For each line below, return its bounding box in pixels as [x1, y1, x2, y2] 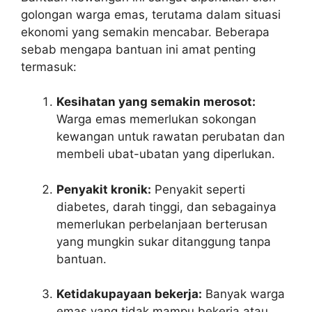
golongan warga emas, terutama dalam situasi [21, 7, 281, 22]
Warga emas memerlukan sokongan [56, 112, 256, 127]
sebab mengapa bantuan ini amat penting [21, 42, 256, 56]
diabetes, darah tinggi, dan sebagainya [56, 199, 276, 214]
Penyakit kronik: [56, 182, 151, 196]
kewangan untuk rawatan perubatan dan [56, 130, 285, 144]
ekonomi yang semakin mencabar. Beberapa [21, 24, 270, 39]
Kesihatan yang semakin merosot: [56, 95, 256, 109]
